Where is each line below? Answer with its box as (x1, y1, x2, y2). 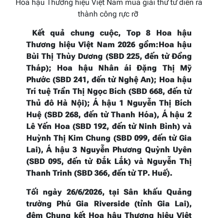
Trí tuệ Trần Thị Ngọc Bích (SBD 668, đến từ (26, 86, 192, 96)
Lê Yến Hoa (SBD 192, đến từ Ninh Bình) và (26, 121, 192, 131)
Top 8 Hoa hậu (126, 28, 192, 37)
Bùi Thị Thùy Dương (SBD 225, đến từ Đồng (26, 51, 192, 61)
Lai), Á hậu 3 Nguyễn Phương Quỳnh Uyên (26, 145, 192, 154)
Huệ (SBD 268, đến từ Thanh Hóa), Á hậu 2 (26, 109, 192, 119)
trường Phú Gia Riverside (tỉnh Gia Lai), (26, 199, 192, 208)
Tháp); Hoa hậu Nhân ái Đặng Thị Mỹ (26, 63, 192, 73)
